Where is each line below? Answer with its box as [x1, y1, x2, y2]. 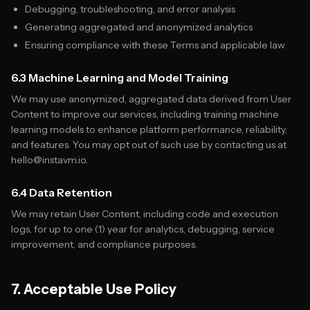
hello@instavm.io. [11, 154, 88, 166]
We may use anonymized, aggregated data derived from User [11, 93, 291, 105]
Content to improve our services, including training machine [11, 108, 279, 120]
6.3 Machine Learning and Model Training [11, 71, 228, 84]
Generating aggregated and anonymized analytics [25, 21, 253, 33]
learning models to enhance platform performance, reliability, [11, 123, 287, 136]
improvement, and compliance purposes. [11, 238, 197, 250]
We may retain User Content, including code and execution [11, 208, 278, 220]
